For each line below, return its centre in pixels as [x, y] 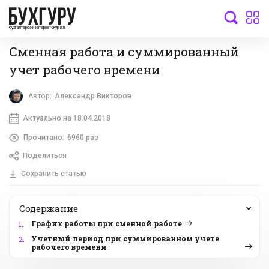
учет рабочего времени [84, 69]
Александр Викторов [93, 96]
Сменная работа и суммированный [124, 51]
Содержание [49, 209]
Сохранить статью [53, 174]
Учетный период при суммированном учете [125, 239]
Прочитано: [44, 137]
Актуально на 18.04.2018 [66, 118]
